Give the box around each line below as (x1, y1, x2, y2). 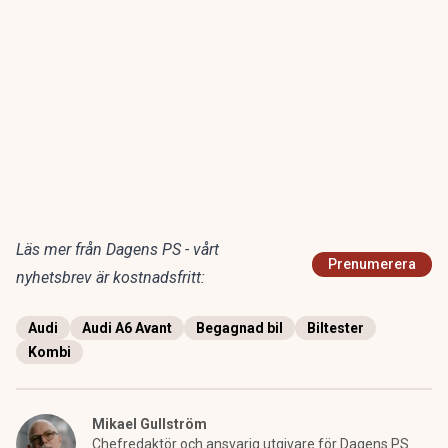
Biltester (307, 320, 364, 337)
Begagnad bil (196, 320, 283, 337)
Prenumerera (328, 256, 416, 273)
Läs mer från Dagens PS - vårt (16, 240, 219, 260)
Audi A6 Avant (82, 320, 172, 337)
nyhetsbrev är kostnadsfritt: (16, 268, 205, 288)
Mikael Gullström (92, 416, 207, 433)
